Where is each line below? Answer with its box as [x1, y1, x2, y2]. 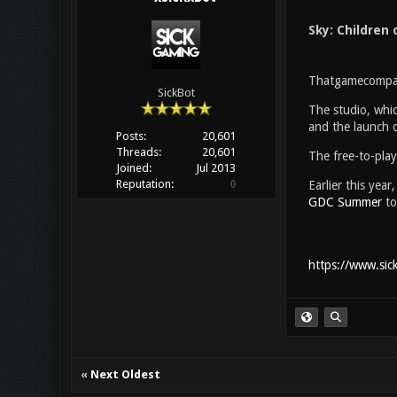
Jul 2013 [196, 161, 237, 175]
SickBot [157, 86, 195, 100]
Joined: [115, 161, 152, 175]
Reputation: [115, 177, 174, 191]
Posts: [115, 129, 146, 144]
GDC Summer [307, 195, 382, 209]
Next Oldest [90, 368, 160, 381]
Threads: [115, 145, 161, 160]
